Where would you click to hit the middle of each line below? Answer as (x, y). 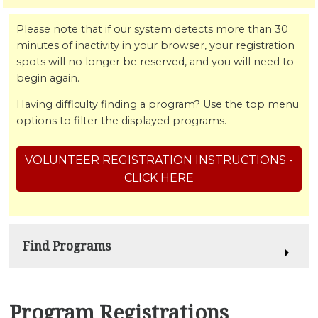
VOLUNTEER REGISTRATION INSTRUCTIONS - (159, 160)
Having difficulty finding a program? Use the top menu (158, 105)
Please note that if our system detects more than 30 (153, 29)
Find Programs (66, 246)
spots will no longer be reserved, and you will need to (155, 61)
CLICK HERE (159, 178)
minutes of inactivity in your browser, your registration (156, 45)
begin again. (48, 78)
